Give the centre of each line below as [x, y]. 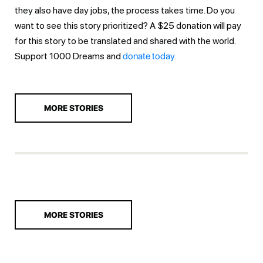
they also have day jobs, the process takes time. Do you [125, 10]
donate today [149, 56]
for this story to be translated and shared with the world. [125, 41]
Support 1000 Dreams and [69, 56]
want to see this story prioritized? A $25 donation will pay [128, 25]
